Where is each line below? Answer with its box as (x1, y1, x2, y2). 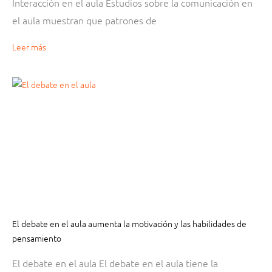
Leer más (12, 40, 46, 53)
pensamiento (12, 231, 61, 244)
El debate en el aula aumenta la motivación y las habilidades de (12, 217, 246, 229)
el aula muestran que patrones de (12, 13, 157, 27)
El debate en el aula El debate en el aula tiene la (12, 256, 218, 270)
